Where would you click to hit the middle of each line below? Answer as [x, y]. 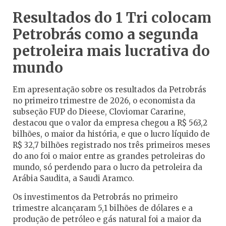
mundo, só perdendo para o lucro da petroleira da [107, 167]
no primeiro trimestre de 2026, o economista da [104, 101]
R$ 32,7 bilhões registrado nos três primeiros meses [111, 145]
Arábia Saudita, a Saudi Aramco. [73, 179]
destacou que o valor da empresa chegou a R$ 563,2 [110, 123]
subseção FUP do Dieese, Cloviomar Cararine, [99, 112]
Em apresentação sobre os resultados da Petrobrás [109, 90]
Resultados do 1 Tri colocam [112, 18]
